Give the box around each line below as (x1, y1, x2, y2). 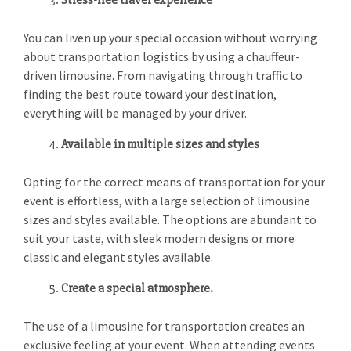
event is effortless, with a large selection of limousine (24, 193, 310, 208)
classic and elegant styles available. (24, 249, 213, 265)
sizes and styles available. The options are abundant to (24, 212, 317, 227)
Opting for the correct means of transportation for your (24, 174, 325, 190)
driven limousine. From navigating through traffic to (24, 67, 302, 83)
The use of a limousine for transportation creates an (24, 318, 305, 334)
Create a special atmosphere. (61, 280, 213, 296)
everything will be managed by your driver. (24, 105, 247, 121)
